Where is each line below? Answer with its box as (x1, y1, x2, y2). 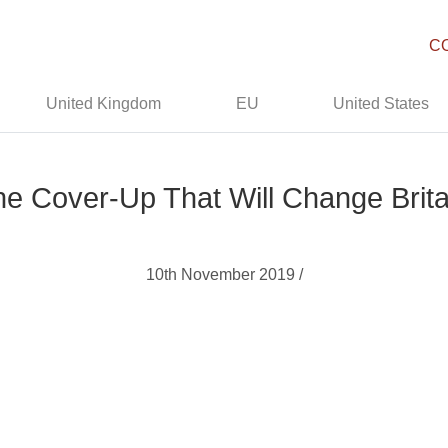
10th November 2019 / (145, 266, 303, 283)
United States (333, 95, 430, 112)
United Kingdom (46, 95, 162, 112)
